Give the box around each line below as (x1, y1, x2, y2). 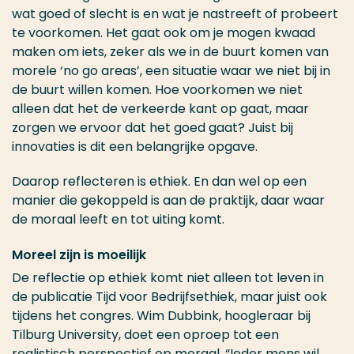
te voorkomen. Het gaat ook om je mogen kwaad (12, 24, 315, 43)
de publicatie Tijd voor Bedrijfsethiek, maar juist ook (12, 288, 327, 307)
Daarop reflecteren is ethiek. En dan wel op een (12, 172, 307, 191)
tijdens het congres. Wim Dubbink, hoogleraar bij (12, 307, 311, 326)
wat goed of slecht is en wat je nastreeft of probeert (12, 5, 338, 24)
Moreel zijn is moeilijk (12, 246, 146, 265)
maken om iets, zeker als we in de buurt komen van (12, 43, 329, 62)
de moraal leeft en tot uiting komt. (12, 210, 224, 229)
